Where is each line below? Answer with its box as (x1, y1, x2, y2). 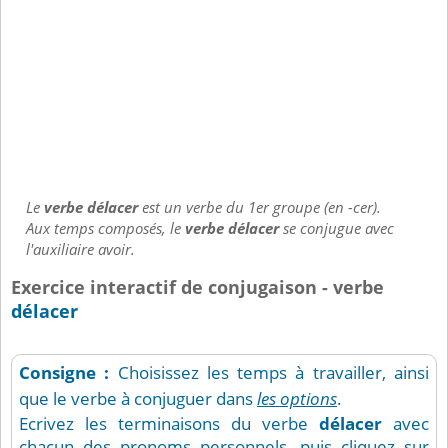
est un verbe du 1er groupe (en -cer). (142, 197, 381, 218)
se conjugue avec (279, 218, 394, 239)
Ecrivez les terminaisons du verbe (19, 412, 319, 436)
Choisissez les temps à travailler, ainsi (117, 361, 430, 385)
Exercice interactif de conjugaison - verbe (11, 275, 384, 299)
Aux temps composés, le (26, 218, 185, 239)
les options (257, 387, 337, 411)
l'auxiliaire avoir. (26, 239, 135, 260)
